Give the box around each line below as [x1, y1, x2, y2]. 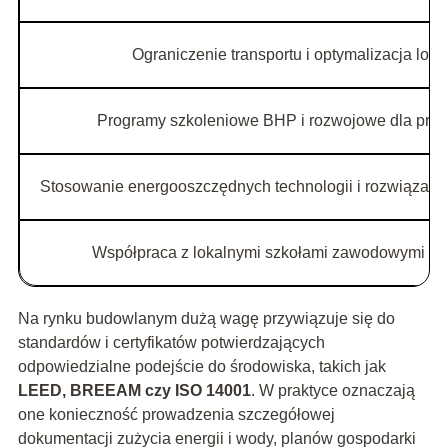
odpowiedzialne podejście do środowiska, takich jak [17, 358, 386, 376]
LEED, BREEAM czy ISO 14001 [17, 382, 251, 400]
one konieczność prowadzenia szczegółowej [17, 406, 335, 424]
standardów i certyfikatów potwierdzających [17, 334, 325, 352]
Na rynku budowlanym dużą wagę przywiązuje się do [17, 310, 395, 328]
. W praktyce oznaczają [250, 382, 415, 400]
